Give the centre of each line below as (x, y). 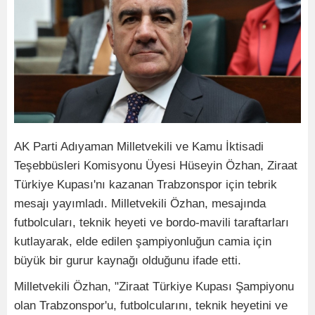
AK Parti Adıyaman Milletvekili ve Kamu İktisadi (139, 146)
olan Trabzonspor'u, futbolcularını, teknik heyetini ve (151, 305)
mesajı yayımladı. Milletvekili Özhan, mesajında (140, 203)
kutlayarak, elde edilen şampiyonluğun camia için (143, 241)
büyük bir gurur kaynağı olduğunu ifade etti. (128, 260)
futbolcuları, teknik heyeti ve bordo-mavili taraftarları (152, 222)
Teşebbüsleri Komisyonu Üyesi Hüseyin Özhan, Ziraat (156, 165)
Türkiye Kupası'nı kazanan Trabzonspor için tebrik (146, 184)
